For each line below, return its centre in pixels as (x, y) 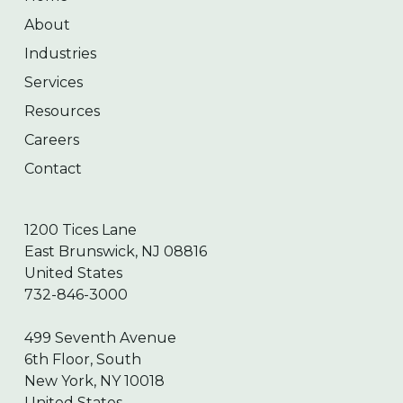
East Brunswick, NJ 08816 (115, 252)
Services (53, 83)
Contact (53, 169)
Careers (51, 140)
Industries (60, 54)
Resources (62, 112)
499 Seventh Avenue (100, 338)
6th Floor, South (82, 360)
